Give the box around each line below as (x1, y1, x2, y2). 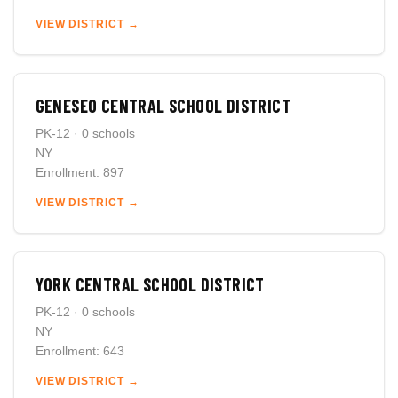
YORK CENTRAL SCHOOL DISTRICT (35, 274, 265, 295)
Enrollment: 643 (35, 344, 124, 358)
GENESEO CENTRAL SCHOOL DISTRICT (35, 95, 291, 116)
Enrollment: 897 (35, 165, 124, 179)
